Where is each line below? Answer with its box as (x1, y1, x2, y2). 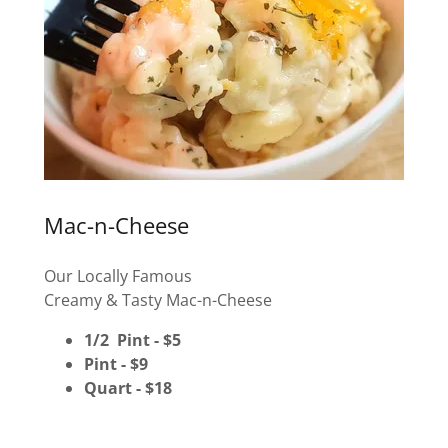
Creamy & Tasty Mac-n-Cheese (44, 288, 276, 311)
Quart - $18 (84, 376, 172, 399)
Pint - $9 (84, 352, 152, 375)
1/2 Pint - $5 (84, 328, 185, 351)
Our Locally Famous (44, 264, 196, 287)
